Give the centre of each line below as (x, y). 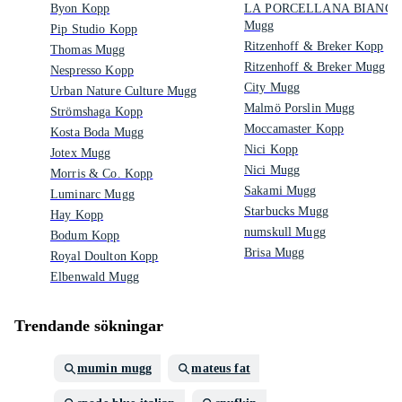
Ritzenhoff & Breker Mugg (315, 67)
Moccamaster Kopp (294, 129)
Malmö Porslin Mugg (300, 108)
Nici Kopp (271, 149)
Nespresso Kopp (92, 70)
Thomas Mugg (88, 50)
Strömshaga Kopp (97, 112)
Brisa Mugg (275, 253)
